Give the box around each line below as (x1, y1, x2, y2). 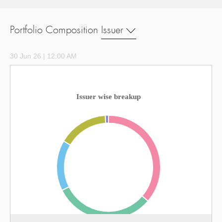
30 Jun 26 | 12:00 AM (10, 52, 77, 60)
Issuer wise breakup (76, 93, 141, 101)
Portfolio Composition (10, 25, 98, 35)
